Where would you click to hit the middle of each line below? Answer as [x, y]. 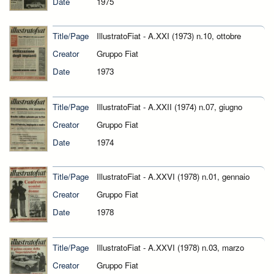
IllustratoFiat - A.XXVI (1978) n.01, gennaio [173, 176]
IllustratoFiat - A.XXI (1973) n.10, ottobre [168, 36]
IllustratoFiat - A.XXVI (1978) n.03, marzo [170, 247]
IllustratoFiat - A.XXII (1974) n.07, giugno [169, 106]
